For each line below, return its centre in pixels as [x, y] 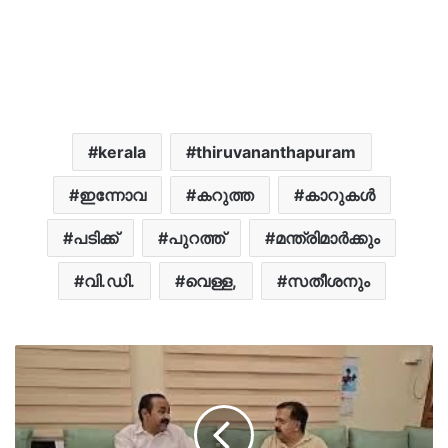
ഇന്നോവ [112, 195]
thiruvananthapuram [275, 152]
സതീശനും [328, 281]
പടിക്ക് [95, 238]
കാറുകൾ [339, 195]
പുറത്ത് [196, 238]
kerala [121, 152]
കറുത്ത [224, 195]
